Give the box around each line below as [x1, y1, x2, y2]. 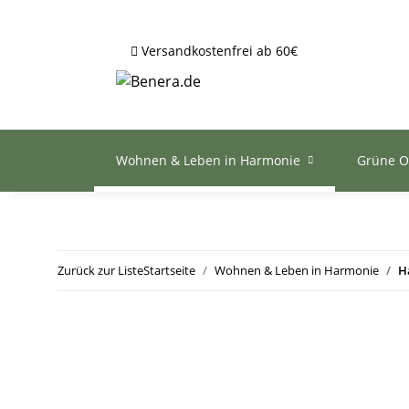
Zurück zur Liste [58, 262, 143, 279]
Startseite [143, 262, 195, 279]
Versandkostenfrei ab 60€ [142, 42, 298, 59]
